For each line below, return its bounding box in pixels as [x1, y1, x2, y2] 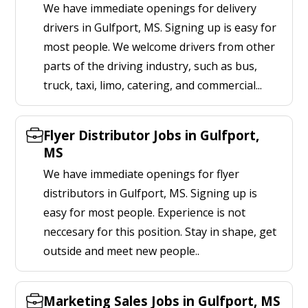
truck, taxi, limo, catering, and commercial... [43, 78, 262, 93]
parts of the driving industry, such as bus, [43, 58, 257, 74]
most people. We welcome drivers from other [43, 39, 275, 54]
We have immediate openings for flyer [43, 166, 239, 181]
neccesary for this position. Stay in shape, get [43, 224, 276, 239]
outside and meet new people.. [43, 243, 199, 258]
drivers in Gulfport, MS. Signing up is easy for [43, 20, 276, 35]
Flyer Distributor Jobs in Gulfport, [43, 126, 259, 144]
